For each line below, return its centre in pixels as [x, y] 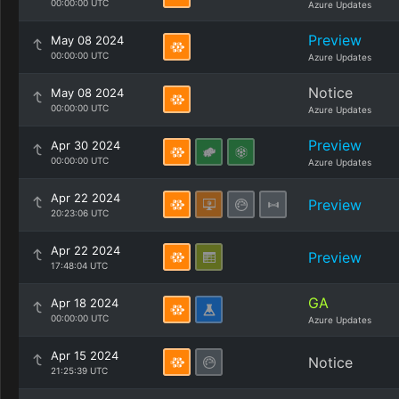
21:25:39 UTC [79, 370]
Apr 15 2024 [85, 355]
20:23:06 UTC [80, 213]
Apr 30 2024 [85, 145]
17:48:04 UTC [79, 265]
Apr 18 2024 [85, 303]
